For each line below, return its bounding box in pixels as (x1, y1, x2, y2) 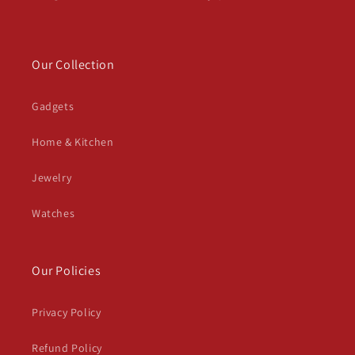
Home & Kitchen (32, 135, 114, 149)
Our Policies (32, 262, 101, 279)
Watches (32, 206, 75, 220)
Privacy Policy (32, 305, 101, 319)
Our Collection (32, 56, 115, 73)
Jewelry (32, 170, 72, 185)
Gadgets (32, 99, 74, 113)
